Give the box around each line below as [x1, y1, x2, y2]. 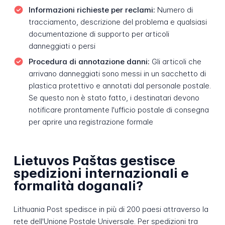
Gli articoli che [149, 57, 201, 67]
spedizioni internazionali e [13, 165, 189, 181]
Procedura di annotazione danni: [28, 57, 150, 67]
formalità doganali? [13, 178, 143, 194]
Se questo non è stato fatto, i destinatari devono [28, 93, 199, 103]
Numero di [155, 5, 193, 15]
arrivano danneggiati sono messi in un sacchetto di [28, 69, 206, 79]
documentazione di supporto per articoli [28, 29, 169, 39]
